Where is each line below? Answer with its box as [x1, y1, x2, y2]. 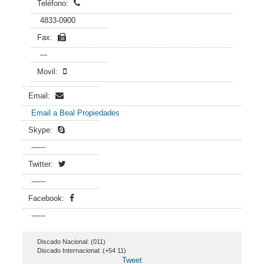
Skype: [28, 126, 55, 134]
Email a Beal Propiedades [31, 108, 120, 117]
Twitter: [28, 160, 55, 169]
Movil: [37, 67, 60, 76]
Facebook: [28, 194, 67, 203]
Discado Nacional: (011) [37, 238, 105, 245]
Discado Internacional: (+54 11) [37, 247, 126, 254]
